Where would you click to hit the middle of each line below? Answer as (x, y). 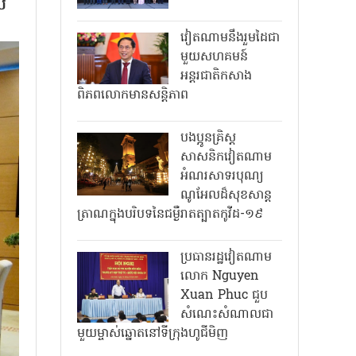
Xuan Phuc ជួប (224, 296)
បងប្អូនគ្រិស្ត (208, 139)
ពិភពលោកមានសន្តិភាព (133, 96)
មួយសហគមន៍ (214, 58)
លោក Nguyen (220, 277)
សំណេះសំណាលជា (227, 315)
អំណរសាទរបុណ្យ (222, 177)
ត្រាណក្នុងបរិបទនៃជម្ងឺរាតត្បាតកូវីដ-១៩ (170, 215)
